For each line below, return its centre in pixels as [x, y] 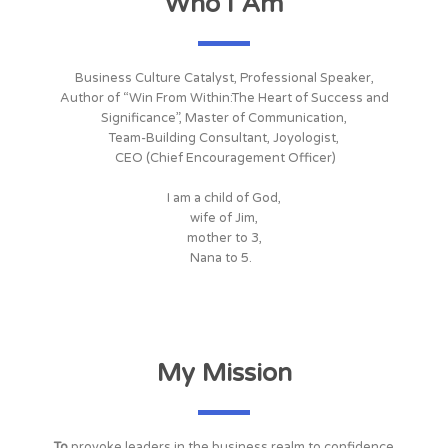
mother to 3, [224, 237]
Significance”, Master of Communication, [224, 117]
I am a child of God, [224, 197]
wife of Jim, [224, 217]
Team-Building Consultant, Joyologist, [224, 137]
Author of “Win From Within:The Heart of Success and [224, 97]
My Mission [224, 373]
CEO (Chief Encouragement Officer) [224, 157]
